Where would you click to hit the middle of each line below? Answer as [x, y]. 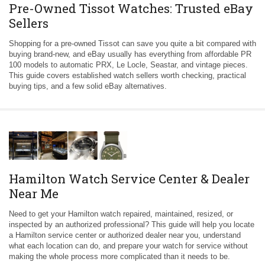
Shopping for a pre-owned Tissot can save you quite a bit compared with [132, 43]
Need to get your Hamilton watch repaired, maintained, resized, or [121, 214]
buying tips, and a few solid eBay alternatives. [88, 86]
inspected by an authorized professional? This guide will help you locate [132, 224]
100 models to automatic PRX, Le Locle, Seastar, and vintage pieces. [128, 64]
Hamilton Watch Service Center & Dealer [129, 178]
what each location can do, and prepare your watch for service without [128, 245]
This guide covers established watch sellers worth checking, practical [127, 75]
